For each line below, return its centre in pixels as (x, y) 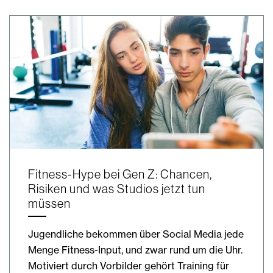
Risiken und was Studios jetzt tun (117, 189)
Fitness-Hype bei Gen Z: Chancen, (120, 175)
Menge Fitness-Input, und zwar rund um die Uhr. (135, 250)
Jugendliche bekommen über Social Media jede (136, 234)
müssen (49, 204)
